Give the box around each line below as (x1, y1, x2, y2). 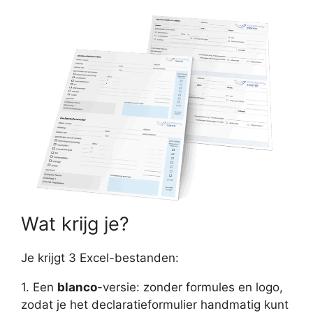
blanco (57, 280, 97, 295)
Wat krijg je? (21, 212, 129, 236)
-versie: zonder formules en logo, (97, 280, 283, 295)
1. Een (21, 280, 57, 295)
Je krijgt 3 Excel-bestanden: (21, 251, 179, 265)
